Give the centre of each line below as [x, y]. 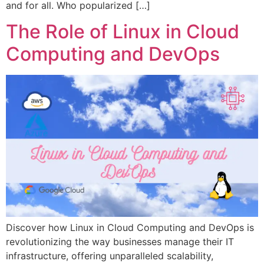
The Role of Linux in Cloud [123, 32]
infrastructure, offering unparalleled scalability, [110, 256]
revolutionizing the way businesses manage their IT [120, 242]
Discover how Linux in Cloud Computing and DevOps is [130, 228]
